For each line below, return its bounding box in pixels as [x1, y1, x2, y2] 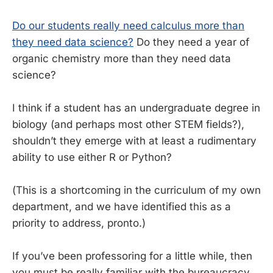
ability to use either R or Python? [12, 151, 172, 163]
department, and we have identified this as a [12, 200, 231, 213]
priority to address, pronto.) [12, 217, 146, 230]
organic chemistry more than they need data [12, 52, 231, 65]
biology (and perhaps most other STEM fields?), [12, 118, 244, 130]
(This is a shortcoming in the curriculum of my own [12, 184, 261, 197]
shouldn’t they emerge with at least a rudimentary [12, 134, 257, 147]
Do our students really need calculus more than [12, 19, 244, 32]
